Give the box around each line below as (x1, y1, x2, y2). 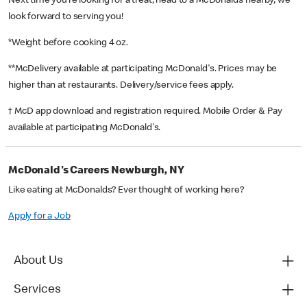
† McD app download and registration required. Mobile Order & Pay (8, 107, 282, 117)
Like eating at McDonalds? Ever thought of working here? (8, 186, 244, 196)
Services (14, 284, 61, 297)
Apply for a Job (8, 212, 71, 222)
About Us (14, 255, 63, 268)
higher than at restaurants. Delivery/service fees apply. (8, 81, 236, 91)
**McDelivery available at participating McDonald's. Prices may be (8, 64, 278, 75)
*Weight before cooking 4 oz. (8, 38, 130, 49)
